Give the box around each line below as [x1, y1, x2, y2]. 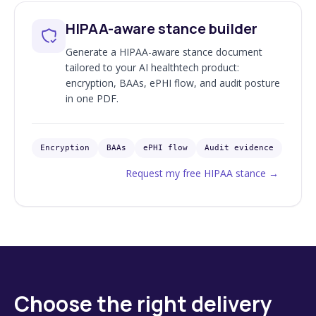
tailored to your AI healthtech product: [66, 60, 239, 74]
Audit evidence [205, 142, 274, 152]
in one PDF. [66, 91, 119, 105]
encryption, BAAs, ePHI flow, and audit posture [66, 75, 280, 90]
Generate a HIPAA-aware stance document [66, 44, 262, 59]
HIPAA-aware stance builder [66, 18, 257, 38]
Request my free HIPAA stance [126, 166, 266, 180]
